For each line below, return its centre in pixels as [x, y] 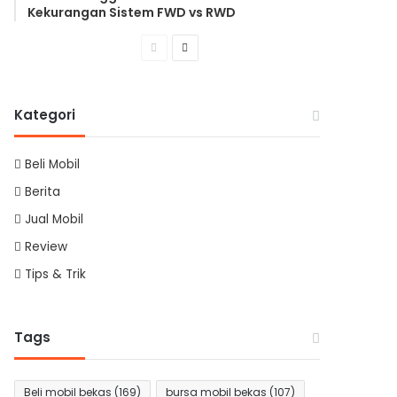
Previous [178, 46]
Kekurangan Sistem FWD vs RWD [132, 12]
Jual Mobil [54, 219]
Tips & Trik [56, 274]
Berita [43, 191]
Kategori [45, 114]
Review [47, 246]
